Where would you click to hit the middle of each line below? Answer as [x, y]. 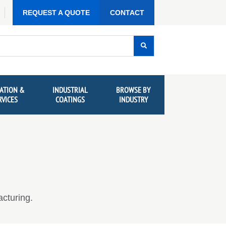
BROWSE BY [133, 90]
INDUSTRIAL [70, 90]
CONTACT [127, 13]
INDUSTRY [133, 100]
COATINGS [70, 100]
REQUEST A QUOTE [56, 13]
